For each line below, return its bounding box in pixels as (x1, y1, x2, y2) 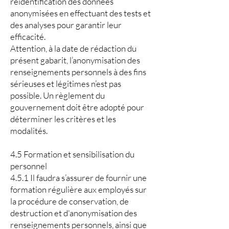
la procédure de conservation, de (10, 196, 129, 207)
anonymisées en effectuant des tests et (10, 8, 151, 18)
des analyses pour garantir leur (10, 19, 122, 30)
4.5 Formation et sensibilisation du (10, 149, 134, 159)
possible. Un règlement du (10, 90, 105, 101)
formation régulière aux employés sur (10, 184, 147, 195)
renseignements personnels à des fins (10, 66, 146, 77)
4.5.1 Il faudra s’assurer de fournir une (10, 172, 147, 183)
